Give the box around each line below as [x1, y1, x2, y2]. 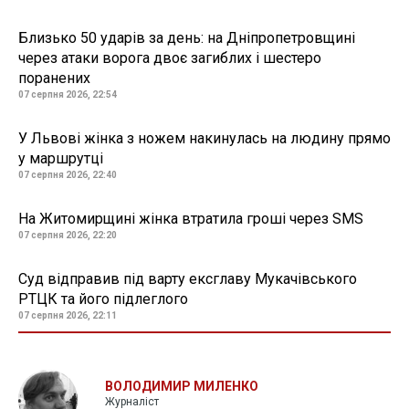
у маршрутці [18, 150, 103, 168]
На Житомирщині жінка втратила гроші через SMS [18, 210, 363, 228]
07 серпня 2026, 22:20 [18, 230, 117, 241]
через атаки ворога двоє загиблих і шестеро [18, 49, 321, 68]
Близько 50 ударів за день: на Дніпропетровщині [18, 29, 355, 47]
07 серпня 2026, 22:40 [18, 170, 117, 181]
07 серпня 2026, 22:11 [18, 310, 117, 321]
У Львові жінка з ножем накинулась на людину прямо [18, 130, 391, 148]
